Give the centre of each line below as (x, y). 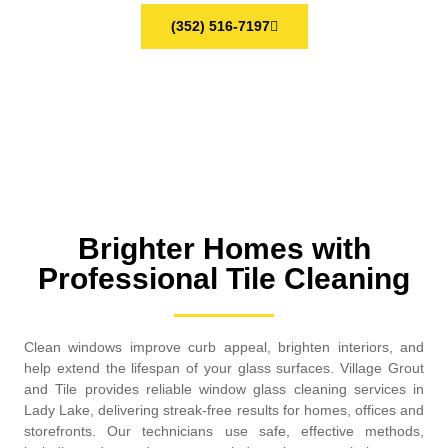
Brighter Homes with (224, 248)
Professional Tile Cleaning (224, 278)
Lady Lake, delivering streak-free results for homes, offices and (224, 410)
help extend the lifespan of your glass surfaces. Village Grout (224, 368)
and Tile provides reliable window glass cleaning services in (224, 389)
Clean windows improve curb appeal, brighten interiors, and (224, 347)
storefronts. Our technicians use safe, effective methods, (224, 431)
